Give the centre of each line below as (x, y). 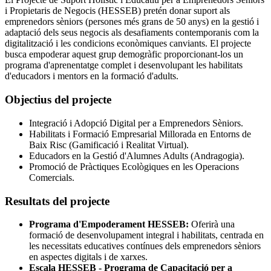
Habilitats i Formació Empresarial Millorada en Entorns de (140, 134)
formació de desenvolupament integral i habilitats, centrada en (146, 235)
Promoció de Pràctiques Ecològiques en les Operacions (134, 166)
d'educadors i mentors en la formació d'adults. (92, 76)
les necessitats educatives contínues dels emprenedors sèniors (145, 246)
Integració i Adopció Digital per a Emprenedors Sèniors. (136, 123)
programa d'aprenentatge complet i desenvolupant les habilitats (124, 65)
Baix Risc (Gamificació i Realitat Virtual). (109, 145)
